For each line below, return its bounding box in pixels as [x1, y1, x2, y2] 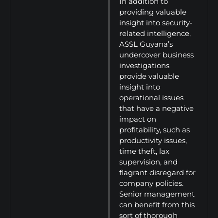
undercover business [119, 50, 194, 59]
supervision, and [119, 157, 178, 166]
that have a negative [119, 103, 194, 113]
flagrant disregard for [119, 167, 196, 177]
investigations [119, 60, 169, 70]
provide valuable [119, 71, 179, 81]
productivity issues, [119, 135, 187, 145]
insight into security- [119, 18, 193, 27]
